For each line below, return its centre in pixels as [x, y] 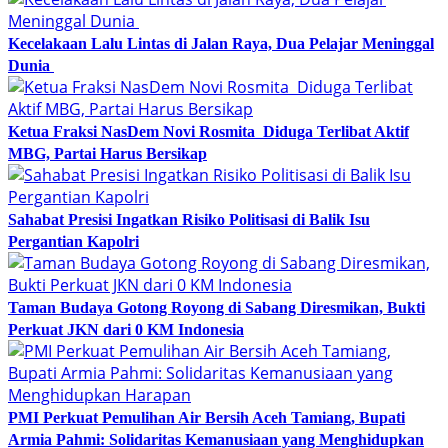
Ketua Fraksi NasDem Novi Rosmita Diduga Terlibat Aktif [208, 131]
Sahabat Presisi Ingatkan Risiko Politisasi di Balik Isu [189, 219]
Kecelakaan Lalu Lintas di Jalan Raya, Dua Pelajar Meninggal [221, 43]
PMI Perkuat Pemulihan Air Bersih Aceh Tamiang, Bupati [206, 417]
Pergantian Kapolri [73, 241]
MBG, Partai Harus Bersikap [107, 153]
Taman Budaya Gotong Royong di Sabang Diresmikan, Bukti [216, 307]
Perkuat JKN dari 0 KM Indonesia [126, 329]
